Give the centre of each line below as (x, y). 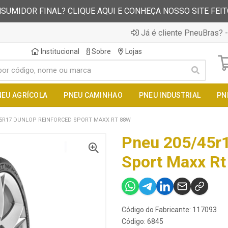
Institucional (59, 51)
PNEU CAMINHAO (93, 95)
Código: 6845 (142, 221)
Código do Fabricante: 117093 (169, 210)
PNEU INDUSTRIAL (170, 95)
